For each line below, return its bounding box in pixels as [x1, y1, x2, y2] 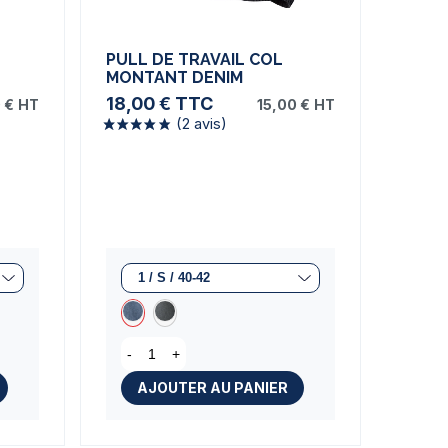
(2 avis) [275, 333, 331, 354]
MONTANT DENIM [105, 67, 243, 87]
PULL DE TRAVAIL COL [105, 49, 283, 69]
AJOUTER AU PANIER [136, 378, 288, 396]
